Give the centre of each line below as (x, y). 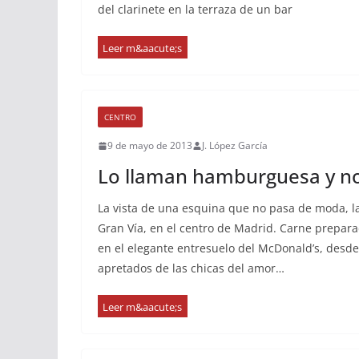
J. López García (235, 145)
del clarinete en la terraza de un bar (195, 9)
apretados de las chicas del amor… (191, 268)
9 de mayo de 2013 (150, 145)
